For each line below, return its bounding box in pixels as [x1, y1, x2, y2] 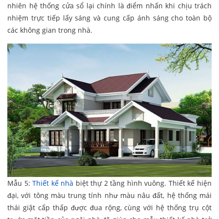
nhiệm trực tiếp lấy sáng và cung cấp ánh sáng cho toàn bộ [7, 13, 212, 22]
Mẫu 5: [7, 178, 33, 188]
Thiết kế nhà [32, 178, 74, 188]
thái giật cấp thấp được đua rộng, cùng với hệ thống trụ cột [7, 202, 212, 212]
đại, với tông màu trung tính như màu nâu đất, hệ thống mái [7, 190, 212, 200]
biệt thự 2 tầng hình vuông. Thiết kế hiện [73, 178, 212, 188]
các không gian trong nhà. [7, 25, 92, 35]
